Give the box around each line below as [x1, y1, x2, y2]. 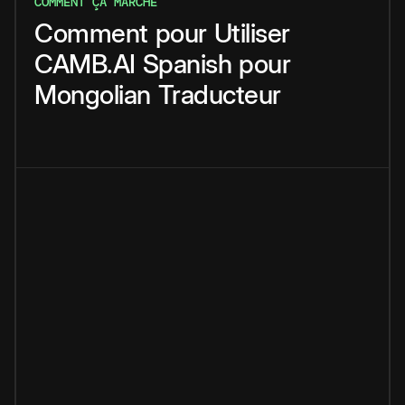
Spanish [142, 48, 231, 80]
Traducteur [157, 79, 281, 111]
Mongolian [34, 79, 151, 111]
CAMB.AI [34, 48, 136, 80]
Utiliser [213, 17, 290, 50]
